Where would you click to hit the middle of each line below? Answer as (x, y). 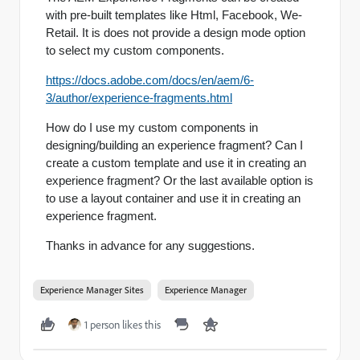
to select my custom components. (135, 50)
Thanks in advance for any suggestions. (150, 245)
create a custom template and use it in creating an (176, 163)
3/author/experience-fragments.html (139, 98)
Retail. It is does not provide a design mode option (176, 33)
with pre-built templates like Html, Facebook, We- (174, 15)
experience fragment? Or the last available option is (180, 180)
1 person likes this (123, 324)
